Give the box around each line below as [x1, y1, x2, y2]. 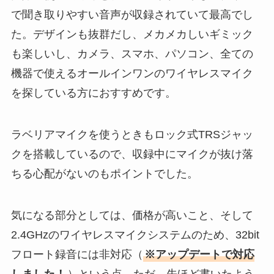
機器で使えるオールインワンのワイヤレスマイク [10, 67, 253, 80]
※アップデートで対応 [144, 248, 254, 261]
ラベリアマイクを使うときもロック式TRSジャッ [10, 128, 253, 141]
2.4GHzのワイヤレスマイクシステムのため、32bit [10, 229, 259, 242]
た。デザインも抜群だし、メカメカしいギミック [10, 28, 253, 41]
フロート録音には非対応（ [10, 248, 143, 261]
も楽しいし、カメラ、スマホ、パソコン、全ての [10, 48, 253, 61]
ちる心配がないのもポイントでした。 [10, 168, 198, 180]
